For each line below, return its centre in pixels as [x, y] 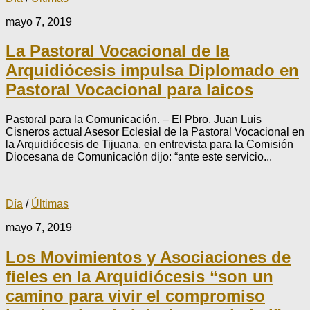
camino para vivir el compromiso [135, 296]
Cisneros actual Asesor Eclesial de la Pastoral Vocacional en [155, 132]
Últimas [50, 204]
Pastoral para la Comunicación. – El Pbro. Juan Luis [134, 120]
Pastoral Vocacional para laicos [129, 90]
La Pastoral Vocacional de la [117, 51]
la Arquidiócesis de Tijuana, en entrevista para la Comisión [149, 145]
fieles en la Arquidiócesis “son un [139, 277]
